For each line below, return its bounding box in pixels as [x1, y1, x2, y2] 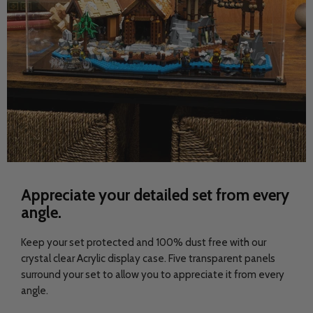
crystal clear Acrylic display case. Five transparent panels [21, 252, 275, 265]
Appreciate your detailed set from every [21, 185, 289, 205]
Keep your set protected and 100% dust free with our [21, 235, 266, 249]
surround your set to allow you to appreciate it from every [21, 268, 284, 281]
